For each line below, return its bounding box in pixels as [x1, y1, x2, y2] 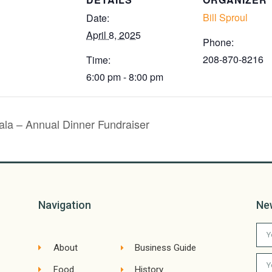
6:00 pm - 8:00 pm [86, 70, 163, 84]
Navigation [38, 199, 91, 212]
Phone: [203, 35, 234, 50]
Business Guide [134, 242, 196, 254]
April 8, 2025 [86, 28, 141, 42]
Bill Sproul [203, 10, 248, 25]
